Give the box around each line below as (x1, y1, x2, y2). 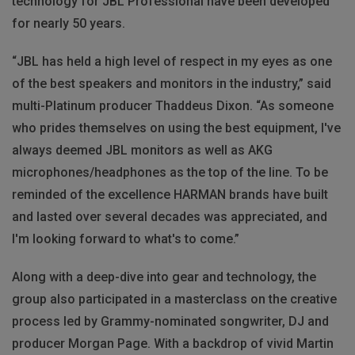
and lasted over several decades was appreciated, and (12, 208, 327, 224)
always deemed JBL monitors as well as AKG (12, 142, 273, 158)
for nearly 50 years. (12, 15, 125, 31)
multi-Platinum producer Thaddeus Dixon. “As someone (12, 97, 334, 113)
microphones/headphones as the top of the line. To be (12, 164, 328, 180)
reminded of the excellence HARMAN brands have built (12, 186, 328, 202)
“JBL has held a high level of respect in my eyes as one (12, 53, 332, 69)
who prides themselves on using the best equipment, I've (12, 120, 341, 136)
